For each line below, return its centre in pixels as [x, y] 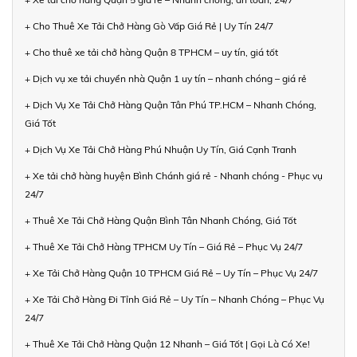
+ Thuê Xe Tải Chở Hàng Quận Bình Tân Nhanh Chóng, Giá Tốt [161, 221]
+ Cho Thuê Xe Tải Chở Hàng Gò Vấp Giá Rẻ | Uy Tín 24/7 [149, 26]
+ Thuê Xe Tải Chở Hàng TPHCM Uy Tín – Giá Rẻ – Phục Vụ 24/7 [164, 247]
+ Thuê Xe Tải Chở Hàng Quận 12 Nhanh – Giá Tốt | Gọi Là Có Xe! [167, 344]
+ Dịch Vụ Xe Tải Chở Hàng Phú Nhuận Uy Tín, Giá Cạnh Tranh [161, 150]
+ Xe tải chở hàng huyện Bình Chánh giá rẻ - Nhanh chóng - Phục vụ [174, 176]
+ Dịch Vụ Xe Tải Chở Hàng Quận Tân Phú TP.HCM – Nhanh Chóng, [171, 105]
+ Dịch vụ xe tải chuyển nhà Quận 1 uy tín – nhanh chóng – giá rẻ [166, 79]
